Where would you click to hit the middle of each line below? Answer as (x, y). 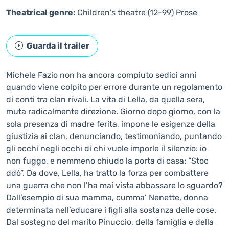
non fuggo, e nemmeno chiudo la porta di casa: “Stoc (107, 161)
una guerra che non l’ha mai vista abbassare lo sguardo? (114, 185)
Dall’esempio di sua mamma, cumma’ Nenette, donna (107, 198)
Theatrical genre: (42, 13)
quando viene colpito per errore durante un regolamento (114, 87)
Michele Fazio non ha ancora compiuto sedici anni (101, 75)
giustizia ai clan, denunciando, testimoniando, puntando (114, 136)
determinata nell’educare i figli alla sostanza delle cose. (111, 210)
